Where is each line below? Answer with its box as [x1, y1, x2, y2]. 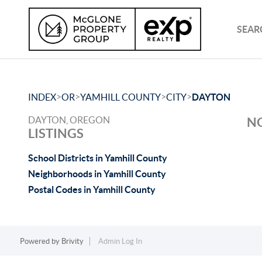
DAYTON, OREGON [28, 115, 110, 125]
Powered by [19, 237, 61, 246]
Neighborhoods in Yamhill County [28, 168, 166, 179]
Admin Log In [98, 237, 142, 246]
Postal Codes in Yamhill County [28, 184, 156, 195]
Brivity [61, 237, 84, 246]
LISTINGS [28, 126, 84, 140]
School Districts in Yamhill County [28, 153, 167, 163]
